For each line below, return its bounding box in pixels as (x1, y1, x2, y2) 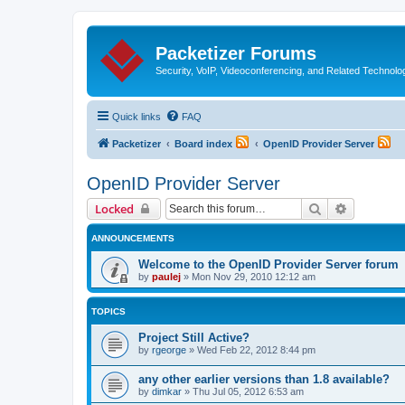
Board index (174, 137, 232, 149)
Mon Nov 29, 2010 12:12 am (192, 270, 316, 282)
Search (322, 199, 360, 216)
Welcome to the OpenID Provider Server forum (138, 257, 399, 271)
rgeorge (152, 344, 186, 355)
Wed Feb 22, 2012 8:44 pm (197, 344, 316, 355)
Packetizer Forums (155, 43, 316, 63)
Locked (95, 200, 134, 217)
